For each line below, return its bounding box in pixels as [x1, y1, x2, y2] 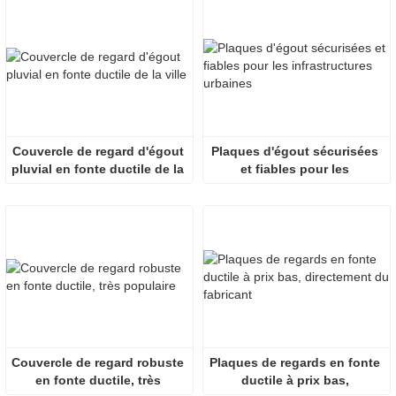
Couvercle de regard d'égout [11, 143, 184, 158]
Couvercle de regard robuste [11, 354, 184, 369]
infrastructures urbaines [224, 179, 369, 194]
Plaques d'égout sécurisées [211, 143, 378, 158]
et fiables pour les [240, 161, 349, 176]
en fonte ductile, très [34, 372, 161, 387]
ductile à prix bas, [240, 372, 349, 387]
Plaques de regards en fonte [209, 354, 380, 369]
